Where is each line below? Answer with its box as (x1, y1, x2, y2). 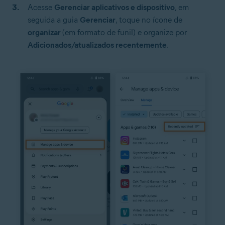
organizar (28, 27, 62, 37)
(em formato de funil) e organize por (62, 27, 187, 37)
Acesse (28, 2, 54, 12)
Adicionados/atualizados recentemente (28, 40, 167, 50)
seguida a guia (28, 15, 80, 25)
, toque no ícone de (116, 15, 182, 25)
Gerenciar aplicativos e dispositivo (54, 2, 175, 12)
